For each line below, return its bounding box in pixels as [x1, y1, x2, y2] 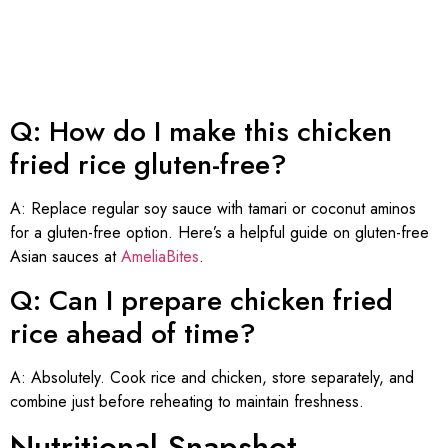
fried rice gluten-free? [10, 144, 287, 186]
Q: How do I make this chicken [10, 111, 392, 153]
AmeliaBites [121, 245, 199, 269]
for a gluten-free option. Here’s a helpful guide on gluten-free [10, 221, 429, 245]
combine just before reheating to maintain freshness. [10, 389, 364, 413]
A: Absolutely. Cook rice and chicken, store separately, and [10, 365, 414, 389]
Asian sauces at [10, 245, 121, 269]
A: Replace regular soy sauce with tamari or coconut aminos [10, 197, 416, 221]
